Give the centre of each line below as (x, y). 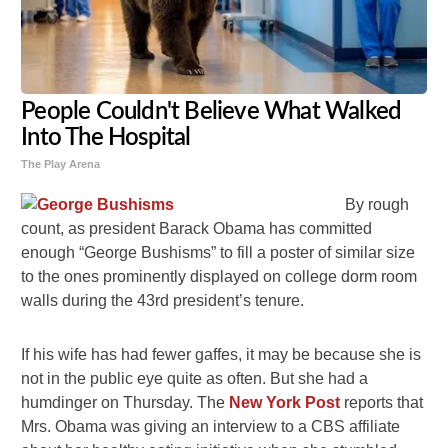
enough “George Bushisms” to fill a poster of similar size (218, 253)
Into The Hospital (106, 138)
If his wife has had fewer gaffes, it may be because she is (221, 355)
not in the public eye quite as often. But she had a (195, 379)
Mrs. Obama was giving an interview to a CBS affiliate (211, 427)
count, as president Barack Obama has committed (197, 229)
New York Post (285, 403)
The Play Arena (61, 164)
